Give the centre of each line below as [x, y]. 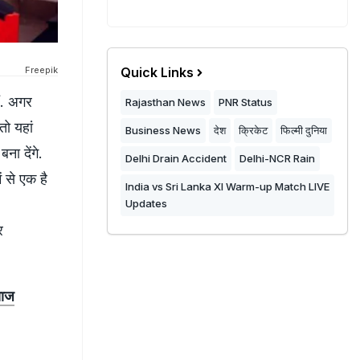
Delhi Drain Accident [176, 158]
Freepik [41, 70]
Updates [146, 203]
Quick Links [157, 72]
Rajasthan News [166, 102]
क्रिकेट [253, 130]
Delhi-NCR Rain [277, 158]
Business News [163, 130]
